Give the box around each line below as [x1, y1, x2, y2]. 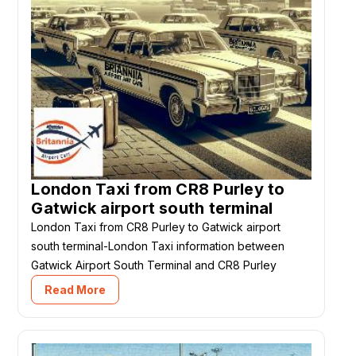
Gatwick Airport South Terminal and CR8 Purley [31, 257, 277, 272]
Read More [44, 282, 106, 296]
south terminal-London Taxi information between [31, 238, 285, 253]
